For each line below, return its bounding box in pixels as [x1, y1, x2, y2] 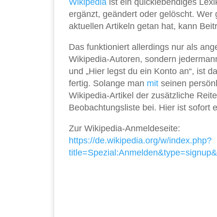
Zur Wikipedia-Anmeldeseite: [69, 124, 180, 134]
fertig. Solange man [69, 78, 147, 89]
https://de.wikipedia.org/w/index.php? [69, 136, 212, 146]
